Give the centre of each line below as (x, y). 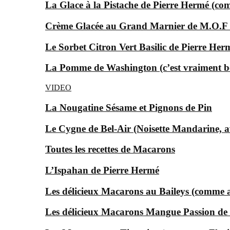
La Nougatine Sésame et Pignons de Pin (129, 107)
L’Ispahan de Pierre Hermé (102, 170)
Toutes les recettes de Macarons (110, 149)
